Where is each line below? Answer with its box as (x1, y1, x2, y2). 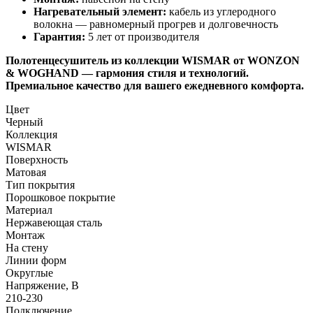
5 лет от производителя (85, 30, 199, 43)
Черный (6, 115, 43, 128)
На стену (6, 241, 48, 254)
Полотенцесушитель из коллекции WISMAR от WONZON (6, 54, 300, 66)
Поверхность (6, 153, 68, 166)
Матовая (6, 166, 46, 178)
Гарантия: (34, 30, 85, 43)
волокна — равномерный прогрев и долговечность (34, 17, 278, 30)
